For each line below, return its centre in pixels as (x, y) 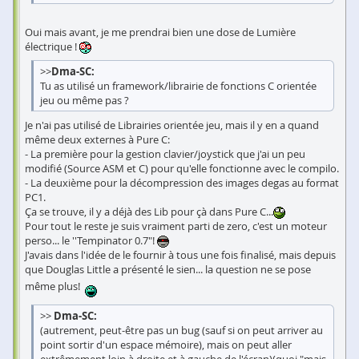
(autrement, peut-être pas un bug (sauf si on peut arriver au (182, 330)
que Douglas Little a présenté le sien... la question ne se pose (168, 269)
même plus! (52, 286)
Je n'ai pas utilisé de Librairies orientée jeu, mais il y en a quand (172, 125)
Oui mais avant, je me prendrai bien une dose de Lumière (160, 32)
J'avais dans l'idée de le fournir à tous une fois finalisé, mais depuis (180, 254)
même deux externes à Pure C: (97, 139)
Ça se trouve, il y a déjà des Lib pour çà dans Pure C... (149, 211)
